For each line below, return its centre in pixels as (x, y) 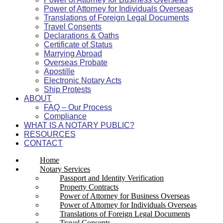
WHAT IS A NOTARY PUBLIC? (79, 125)
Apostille (59, 71)
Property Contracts (89, 187)
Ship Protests (67, 89)
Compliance (65, 116)
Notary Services (65, 169)
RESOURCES (50, 134)
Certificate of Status (78, 44)
